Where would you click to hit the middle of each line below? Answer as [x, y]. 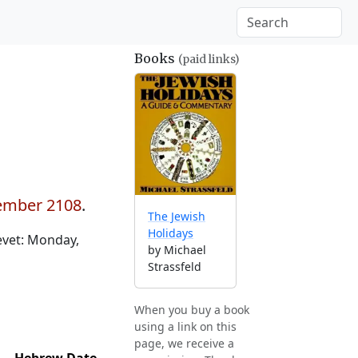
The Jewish [177, 217]
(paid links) [209, 59]
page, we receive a [184, 344]
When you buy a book [192, 310]
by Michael [177, 250]
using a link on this [185, 327]
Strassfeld [175, 267]
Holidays [171, 233]
